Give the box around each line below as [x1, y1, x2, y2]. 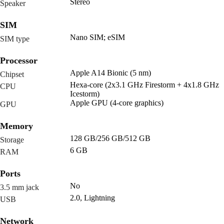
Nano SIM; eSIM [70, 33, 125, 42]
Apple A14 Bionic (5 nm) [70, 68, 151, 77]
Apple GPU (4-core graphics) [70, 98, 163, 107]
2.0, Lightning [70, 193, 115, 202]
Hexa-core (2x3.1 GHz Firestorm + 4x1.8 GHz [70, 80, 219, 89]
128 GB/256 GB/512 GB [70, 134, 150, 143]
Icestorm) [70, 89, 99, 98]
